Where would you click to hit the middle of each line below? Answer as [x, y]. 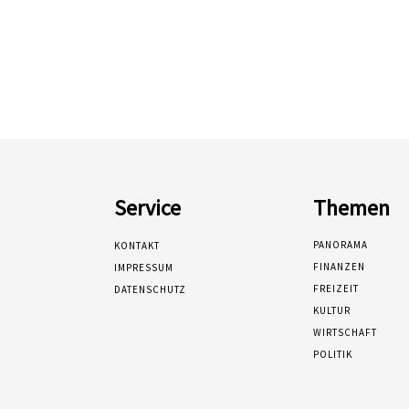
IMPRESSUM [144, 267]
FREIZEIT [336, 288]
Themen [351, 207]
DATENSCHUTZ [151, 289]
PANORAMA [340, 244]
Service [148, 207]
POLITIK [332, 354]
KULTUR [331, 310]
